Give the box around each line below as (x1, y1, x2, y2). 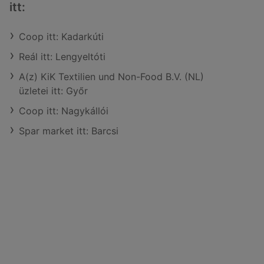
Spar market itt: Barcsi (19, 125, 118, 137)
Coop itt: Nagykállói (19, 105, 108, 117)
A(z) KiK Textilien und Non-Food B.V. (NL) (19, 71, 204, 82)
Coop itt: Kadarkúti (19, 31, 104, 42)
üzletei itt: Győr (19, 85, 88, 97)
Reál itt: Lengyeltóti (19, 51, 105, 62)
